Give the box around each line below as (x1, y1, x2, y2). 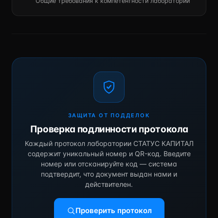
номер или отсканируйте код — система (41, 160, 177, 168)
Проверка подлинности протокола (30, 124, 188, 135)
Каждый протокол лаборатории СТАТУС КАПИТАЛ (24, 139, 194, 147)
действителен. (85, 180, 133, 188)
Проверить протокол (75, 206, 152, 215)
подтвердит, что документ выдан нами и (41, 170, 177, 178)
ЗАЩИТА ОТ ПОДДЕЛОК (68, 112, 150, 119)
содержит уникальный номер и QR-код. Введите (27, 149, 191, 158)
